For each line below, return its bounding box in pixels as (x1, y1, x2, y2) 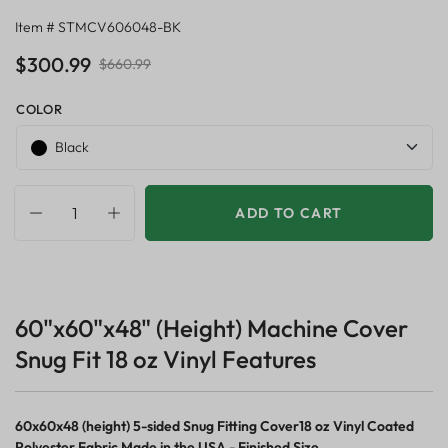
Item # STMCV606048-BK (15, 18, 181, 37)
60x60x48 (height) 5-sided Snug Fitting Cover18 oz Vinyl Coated (15, 416, 414, 435)
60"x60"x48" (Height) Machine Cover (15, 312, 408, 343)
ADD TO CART (235, 203, 343, 222)
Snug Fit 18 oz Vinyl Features (15, 343, 316, 374)
